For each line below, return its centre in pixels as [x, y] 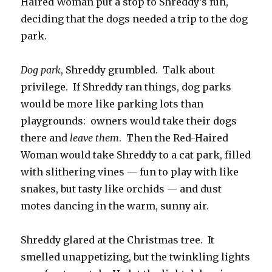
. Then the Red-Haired [174, 138]
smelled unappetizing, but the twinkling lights [136, 257]
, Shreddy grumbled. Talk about [138, 70]
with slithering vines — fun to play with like [130, 172]
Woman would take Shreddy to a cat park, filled [136, 155]
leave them [95, 138]
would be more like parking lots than [112, 104]
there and [46, 138]
